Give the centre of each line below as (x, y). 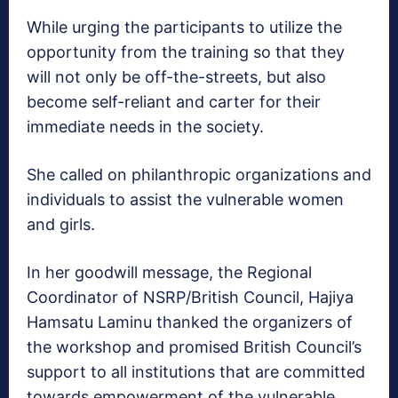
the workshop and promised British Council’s (194, 347)
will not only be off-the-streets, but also (176, 77)
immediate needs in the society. (145, 127)
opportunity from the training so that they (186, 52)
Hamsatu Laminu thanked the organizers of (190, 322)
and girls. (61, 225)
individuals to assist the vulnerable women (185, 200)
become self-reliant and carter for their (174, 102)
